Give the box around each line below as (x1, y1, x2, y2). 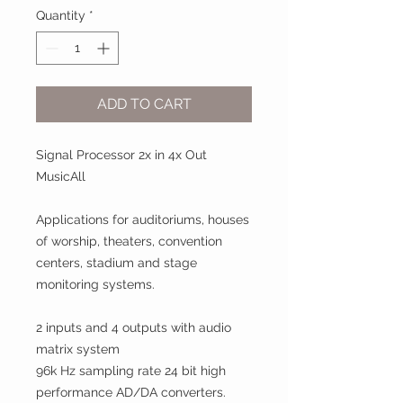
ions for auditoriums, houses (85, 212, 249, 227)
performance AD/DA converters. (36, 385, 226, 399)
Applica (36, 212, 81, 227)
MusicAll (36, 169, 85, 184)
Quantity (36, 8, 85, 22)
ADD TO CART (96, 95, 192, 112)
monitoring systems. (36, 277, 155, 291)
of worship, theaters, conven (36, 234, 201, 248)
